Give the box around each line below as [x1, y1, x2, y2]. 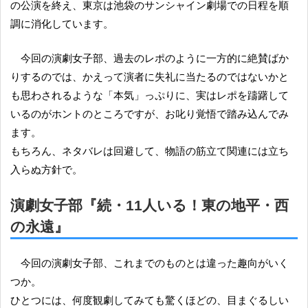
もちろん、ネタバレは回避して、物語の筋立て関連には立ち [10, 145, 289, 157]
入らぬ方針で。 [10, 164, 82, 176]
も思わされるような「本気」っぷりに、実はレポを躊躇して [10, 89, 289, 102]
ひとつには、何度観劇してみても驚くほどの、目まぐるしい [10, 294, 289, 307]
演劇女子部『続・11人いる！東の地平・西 [10, 197, 289, 214]
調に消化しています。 [10, 18, 113, 30]
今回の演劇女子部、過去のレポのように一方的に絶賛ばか [21, 52, 32, 65]
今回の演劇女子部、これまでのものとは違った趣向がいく [21, 257, 32, 269]
